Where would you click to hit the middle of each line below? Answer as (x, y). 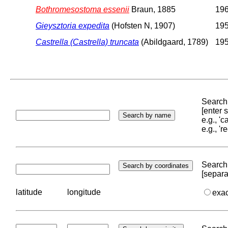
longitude (84, 192)
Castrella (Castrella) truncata (87, 42)
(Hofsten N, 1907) (142, 25)
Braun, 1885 (152, 9)
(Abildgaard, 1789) (174, 42)
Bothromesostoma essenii (82, 9)
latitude (29, 192)
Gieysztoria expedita (73, 25)
